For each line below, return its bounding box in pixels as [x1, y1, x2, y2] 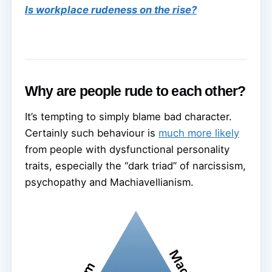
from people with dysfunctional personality [25, 143, 229, 156]
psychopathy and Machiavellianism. [25, 176, 194, 189]
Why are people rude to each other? [25, 83, 246, 100]
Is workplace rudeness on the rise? [25, 4, 197, 16]
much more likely [158, 127, 239, 140]
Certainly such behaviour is [25, 127, 158, 140]
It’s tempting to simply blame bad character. [25, 110, 232, 123]
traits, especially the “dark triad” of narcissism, [25, 160, 246, 172]
